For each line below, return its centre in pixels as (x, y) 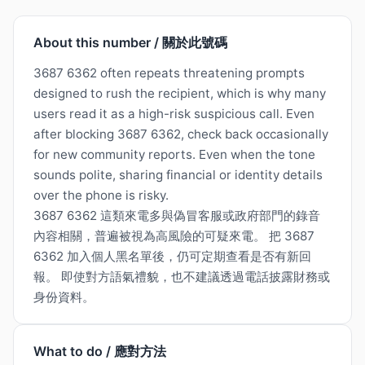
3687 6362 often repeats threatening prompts (169, 73)
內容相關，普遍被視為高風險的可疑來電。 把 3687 (174, 236)
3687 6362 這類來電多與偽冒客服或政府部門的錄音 (177, 216)
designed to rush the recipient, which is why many (180, 94)
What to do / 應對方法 (100, 352)
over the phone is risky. (101, 196)
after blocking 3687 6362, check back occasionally (181, 134)
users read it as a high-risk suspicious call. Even (174, 114)
